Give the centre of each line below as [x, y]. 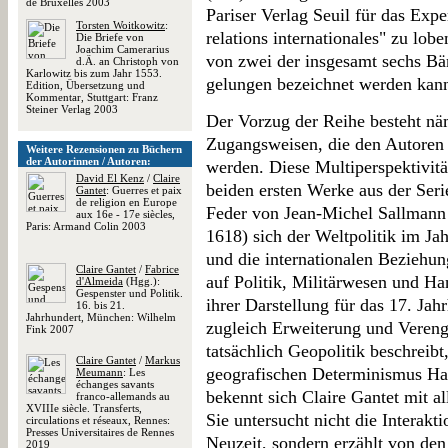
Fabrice [162, 269]
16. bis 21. [100, 305]
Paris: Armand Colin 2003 [86, 226]
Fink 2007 [50, 329]
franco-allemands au [123, 396]
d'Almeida [99, 281]
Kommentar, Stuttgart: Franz [92, 97]
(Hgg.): [141, 281]
